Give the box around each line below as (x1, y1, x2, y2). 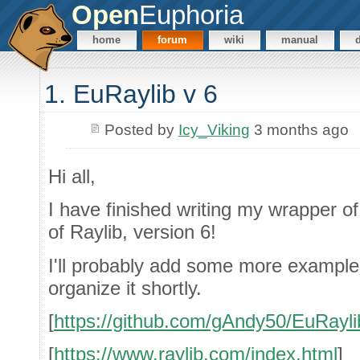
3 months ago (249, 121, 349, 138)
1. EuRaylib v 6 (44, 80, 218, 109)
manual (281, 34, 319, 47)
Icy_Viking (178, 121, 250, 138)
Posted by (104, 121, 178, 138)
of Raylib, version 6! (48, 221, 216, 243)
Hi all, (48, 165, 96, 187)
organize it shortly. (48, 276, 202, 299)
